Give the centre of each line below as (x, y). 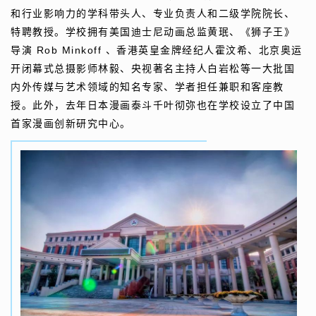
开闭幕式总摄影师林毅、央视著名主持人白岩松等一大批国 (153, 69)
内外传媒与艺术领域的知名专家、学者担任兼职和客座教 (147, 87)
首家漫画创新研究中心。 (71, 124)
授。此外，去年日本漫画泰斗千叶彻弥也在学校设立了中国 (153, 106)
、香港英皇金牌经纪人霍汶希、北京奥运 (204, 51)
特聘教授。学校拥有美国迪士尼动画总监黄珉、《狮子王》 (153, 32)
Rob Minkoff (69, 50)
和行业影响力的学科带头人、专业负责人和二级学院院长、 (153, 14)
